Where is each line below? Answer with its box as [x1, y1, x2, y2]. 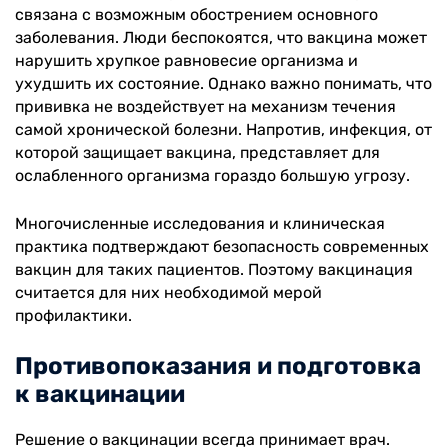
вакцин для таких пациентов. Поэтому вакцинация [15, 259, 413, 279]
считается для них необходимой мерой [15, 282, 322, 302]
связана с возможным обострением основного [15, 4, 378, 24]
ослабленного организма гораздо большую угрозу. [15, 165, 410, 185]
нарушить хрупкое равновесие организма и [15, 50, 358, 70]
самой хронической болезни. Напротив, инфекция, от [15, 119, 432, 139]
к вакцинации [15, 379, 185, 408]
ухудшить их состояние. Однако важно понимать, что [15, 73, 432, 93]
